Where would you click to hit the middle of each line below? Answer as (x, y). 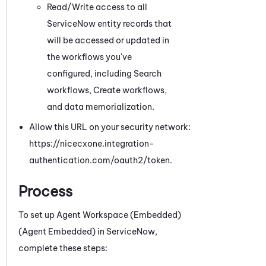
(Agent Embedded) (57, 231)
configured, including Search (104, 73)
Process (45, 191)
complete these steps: (63, 248)
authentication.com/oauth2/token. (101, 160)
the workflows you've (89, 57)
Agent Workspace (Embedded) (119, 215)
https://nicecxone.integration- (92, 143)
